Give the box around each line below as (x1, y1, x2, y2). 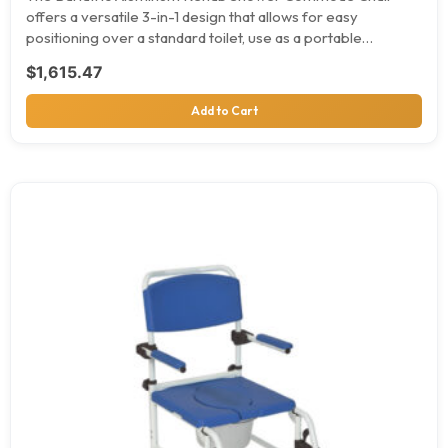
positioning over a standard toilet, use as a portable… (26, 27, 373, 47)
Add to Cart (190, 102, 258, 118)
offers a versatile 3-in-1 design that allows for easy (26, 6, 358, 26)
